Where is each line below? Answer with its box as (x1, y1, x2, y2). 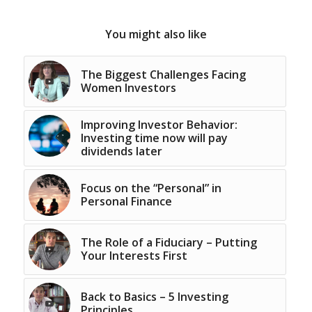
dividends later (80, 143, 162, 159)
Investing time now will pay (80, 130, 228, 146)
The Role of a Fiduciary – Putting (80, 235, 257, 251)
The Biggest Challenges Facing (80, 67, 246, 83)
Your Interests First (80, 248, 187, 264)
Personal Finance (80, 194, 172, 210)
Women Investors (80, 80, 176, 96)
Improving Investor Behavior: (80, 117, 237, 133)
